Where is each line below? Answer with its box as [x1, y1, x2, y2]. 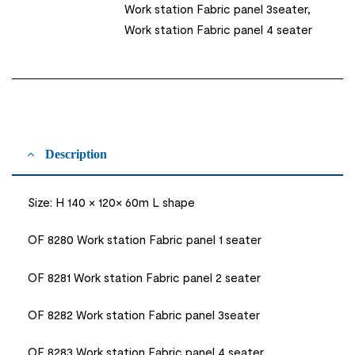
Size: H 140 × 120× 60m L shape [28, 195, 195, 210]
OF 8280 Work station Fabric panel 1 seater [28, 232, 261, 247]
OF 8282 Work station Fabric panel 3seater [28, 307, 260, 322]
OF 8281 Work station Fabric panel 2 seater [28, 269, 261, 284]
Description [45, 147, 107, 162]
